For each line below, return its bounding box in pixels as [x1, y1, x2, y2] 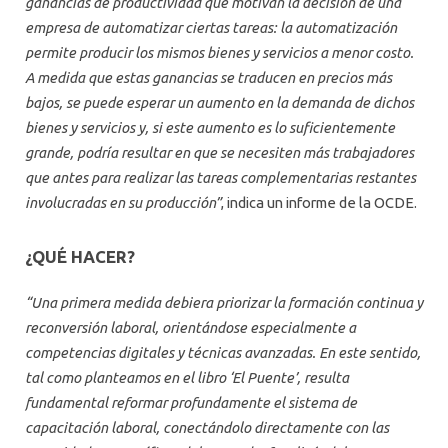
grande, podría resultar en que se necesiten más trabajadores [25, 144, 414, 162]
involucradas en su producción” [25, 194, 221, 212]
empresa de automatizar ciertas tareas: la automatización [25, 19, 397, 37]
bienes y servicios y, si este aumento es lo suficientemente [25, 119, 395, 137]
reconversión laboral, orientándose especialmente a [25, 319, 356, 337]
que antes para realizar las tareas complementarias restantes [25, 169, 416, 187]
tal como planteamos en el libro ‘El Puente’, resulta [25, 369, 349, 387]
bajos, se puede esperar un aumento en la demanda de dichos [25, 94, 414, 112]
